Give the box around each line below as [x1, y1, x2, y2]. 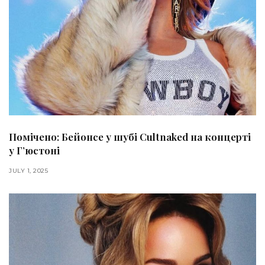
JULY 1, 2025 [9, 166, 48, 174]
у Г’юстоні [9, 143, 60, 157]
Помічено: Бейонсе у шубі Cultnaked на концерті [9, 130, 251, 143]
